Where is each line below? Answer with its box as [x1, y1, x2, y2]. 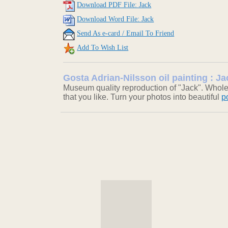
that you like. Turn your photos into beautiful [63, 93, 222, 102]
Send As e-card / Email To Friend [77, 30, 175, 38]
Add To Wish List [77, 44, 129, 52]
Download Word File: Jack [77, 15, 154, 23]
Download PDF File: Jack [77, 1, 152, 9]
